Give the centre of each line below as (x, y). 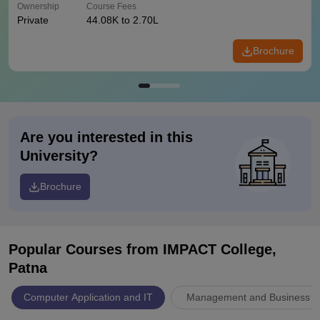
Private (33, 20)
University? (59, 156)
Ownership (38, 6)
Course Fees (111, 6)
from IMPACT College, (201, 249)
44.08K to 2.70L (122, 20)
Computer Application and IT (88, 297)
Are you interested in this (106, 137)
